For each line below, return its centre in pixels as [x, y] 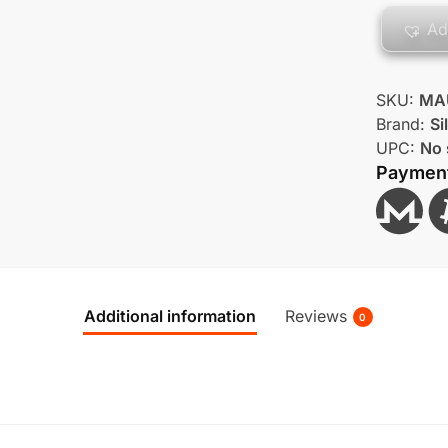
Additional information [169, 316]
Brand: [403, 124]
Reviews [315, 316]
